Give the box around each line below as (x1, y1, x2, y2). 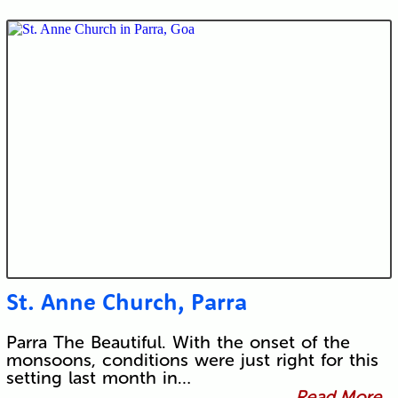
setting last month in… (5, 367, 191, 389)
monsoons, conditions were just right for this (5, 349, 378, 371)
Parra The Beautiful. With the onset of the (5, 331, 350, 354)
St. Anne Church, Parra (5, 287, 247, 317)
